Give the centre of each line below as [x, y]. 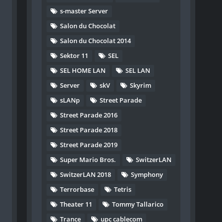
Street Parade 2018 [89, 130]
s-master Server [84, 11]
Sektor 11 [74, 55]
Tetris [123, 189]
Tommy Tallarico [138, 204]
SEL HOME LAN [83, 70]
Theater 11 [76, 204]
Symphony [147, 174]
